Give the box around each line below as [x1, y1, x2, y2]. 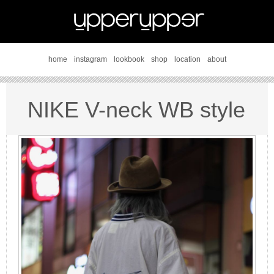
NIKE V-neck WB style [28, 97, 245, 122]
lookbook [113, 55, 144, 64]
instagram [73, 55, 107, 64]
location [174, 55, 201, 64]
